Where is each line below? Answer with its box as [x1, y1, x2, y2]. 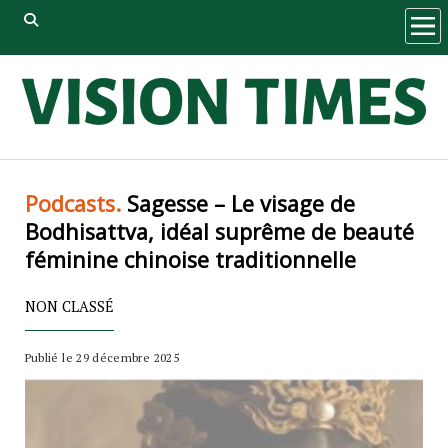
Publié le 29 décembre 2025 [24, 349, 179, 365]
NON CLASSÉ [24, 296, 114, 316]
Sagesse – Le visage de [120, 189, 355, 218]
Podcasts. [24, 189, 121, 218]
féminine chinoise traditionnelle [24, 245, 356, 274]
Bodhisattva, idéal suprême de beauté [24, 217, 414, 246]
